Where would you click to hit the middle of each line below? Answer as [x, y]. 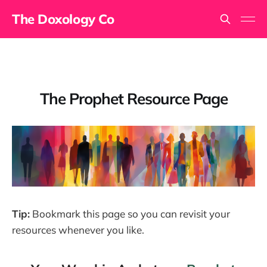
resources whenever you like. [78, 230]
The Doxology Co [63, 19]
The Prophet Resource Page [133, 98]
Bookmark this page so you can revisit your [130, 214]
